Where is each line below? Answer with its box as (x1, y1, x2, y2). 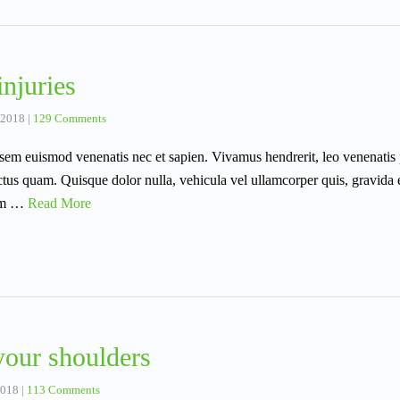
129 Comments (33, 112, 106, 126)
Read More (28, 196, 91, 212)
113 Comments (27, 383, 100, 397)
